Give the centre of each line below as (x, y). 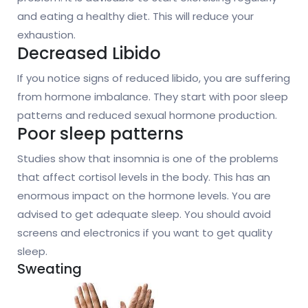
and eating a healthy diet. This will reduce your (135, 16)
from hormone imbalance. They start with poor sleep (153, 97)
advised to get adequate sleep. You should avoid (144, 214)
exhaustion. (46, 35)
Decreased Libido (89, 54)
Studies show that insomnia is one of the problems (148, 159)
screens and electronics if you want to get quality (145, 233)
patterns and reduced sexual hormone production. (147, 115)
